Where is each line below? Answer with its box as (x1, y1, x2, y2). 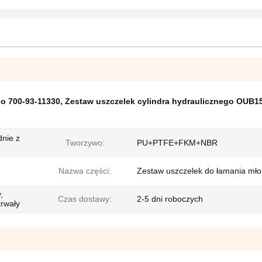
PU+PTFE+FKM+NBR (137, 138, 218, 147)
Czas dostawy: (58, 194, 112, 204)
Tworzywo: (65, 138, 105, 147)
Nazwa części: (58, 166, 111, 175)
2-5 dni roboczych (137, 194, 203, 204)
